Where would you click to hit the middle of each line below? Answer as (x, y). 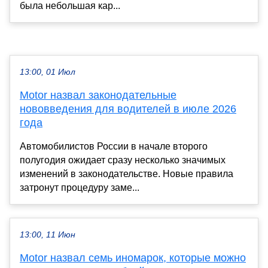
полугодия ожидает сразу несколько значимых (123, 160)
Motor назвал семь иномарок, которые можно (133, 258)
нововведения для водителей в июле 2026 (128, 109)
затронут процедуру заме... (80, 187)
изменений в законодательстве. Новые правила (127, 173)
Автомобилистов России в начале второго (114, 146)
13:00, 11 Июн (48, 234)
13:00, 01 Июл (48, 72)
